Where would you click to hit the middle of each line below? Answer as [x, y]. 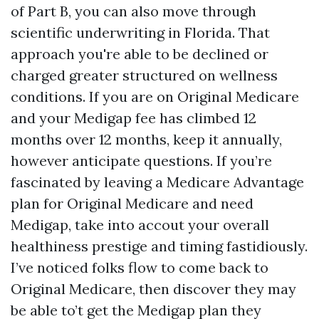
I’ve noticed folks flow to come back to [140, 267]
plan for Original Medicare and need [132, 203]
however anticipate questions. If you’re [141, 161]
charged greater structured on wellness [144, 75]
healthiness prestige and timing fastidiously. [159, 246]
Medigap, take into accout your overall [140, 225]
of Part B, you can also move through [134, 11]
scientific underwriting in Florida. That [140, 32]
